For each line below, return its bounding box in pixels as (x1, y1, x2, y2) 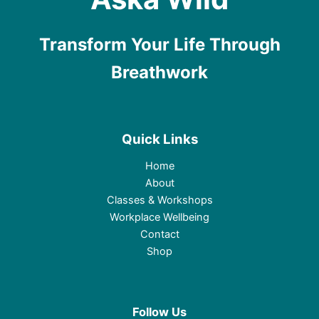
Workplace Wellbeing (110, 210, 209, 224)
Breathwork (111, 61, 208, 83)
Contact (140, 227, 179, 241)
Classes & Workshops (106, 193, 213, 206)
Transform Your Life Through (38, 33, 281, 55)
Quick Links (121, 130, 198, 147)
